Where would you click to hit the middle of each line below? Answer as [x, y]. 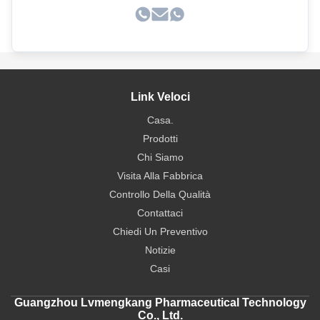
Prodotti [160, 139]
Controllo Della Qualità [160, 194]
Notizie [160, 250]
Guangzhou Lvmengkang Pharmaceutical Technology [160, 302]
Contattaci [160, 213]
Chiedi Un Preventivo [160, 231]
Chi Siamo [160, 157]
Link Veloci [160, 97]
